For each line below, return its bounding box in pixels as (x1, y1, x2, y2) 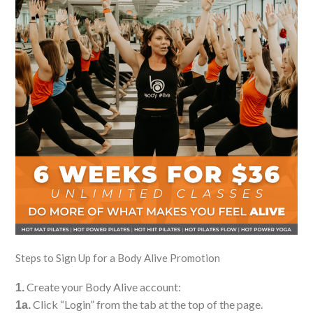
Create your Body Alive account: (24, 279, 181, 293)
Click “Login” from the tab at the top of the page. (31, 297, 263, 311)
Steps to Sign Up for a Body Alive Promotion (15, 251, 220, 264)
